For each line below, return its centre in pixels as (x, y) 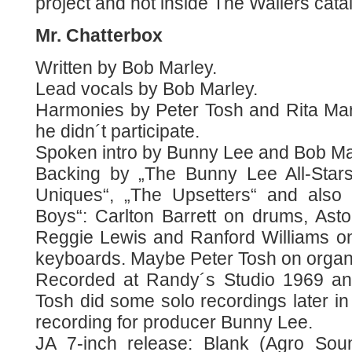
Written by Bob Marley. (126, 68)
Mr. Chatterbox (99, 35)
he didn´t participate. (117, 131)
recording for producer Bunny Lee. (174, 322)
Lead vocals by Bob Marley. (147, 89)
